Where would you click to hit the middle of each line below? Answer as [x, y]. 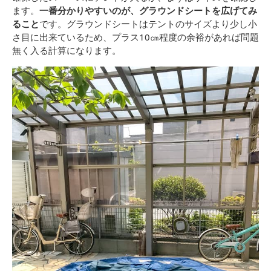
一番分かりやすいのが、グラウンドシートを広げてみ [148, 11]
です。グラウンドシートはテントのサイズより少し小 [148, 24]
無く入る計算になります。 [67, 51]
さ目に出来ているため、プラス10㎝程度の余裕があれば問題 [135, 37]
